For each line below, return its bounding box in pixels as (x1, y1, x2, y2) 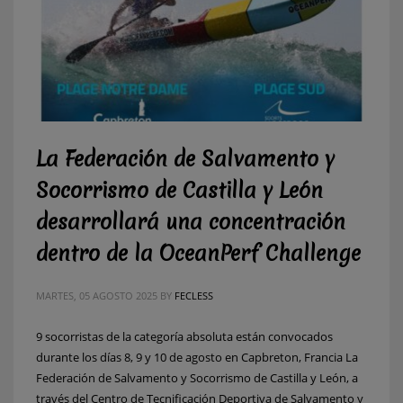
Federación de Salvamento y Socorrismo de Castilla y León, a (36, 369, 358, 386)
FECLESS (175, 288, 213, 302)
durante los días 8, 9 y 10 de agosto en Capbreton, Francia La (36, 348, 358, 365)
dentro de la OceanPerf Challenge (36, 238, 361, 268)
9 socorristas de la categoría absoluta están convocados (36, 327, 333, 345)
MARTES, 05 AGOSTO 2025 (36, 288, 157, 302)
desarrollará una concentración (36, 207, 345, 237)
